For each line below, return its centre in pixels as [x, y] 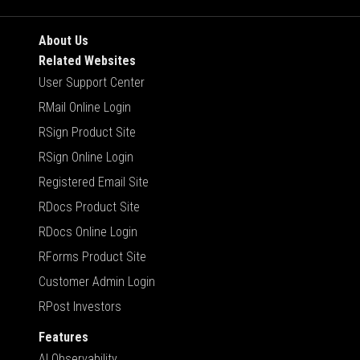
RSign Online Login [86, 157]
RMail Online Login [85, 107]
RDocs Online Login [88, 231]
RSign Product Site [87, 132]
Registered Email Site [94, 182]
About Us [63, 40]
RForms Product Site [92, 256]
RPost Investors [80, 306]
